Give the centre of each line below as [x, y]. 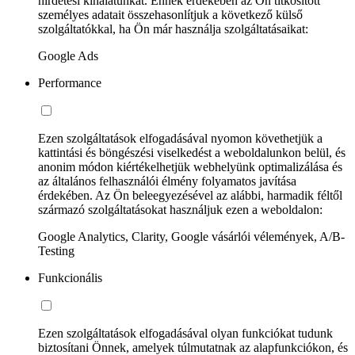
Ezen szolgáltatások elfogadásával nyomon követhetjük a [180, 138]
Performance [70, 82]
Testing [56, 250]
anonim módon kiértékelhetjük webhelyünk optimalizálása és [190, 166]
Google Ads [68, 55]
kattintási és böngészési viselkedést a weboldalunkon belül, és [192, 152]
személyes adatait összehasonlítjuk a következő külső [170, 14]
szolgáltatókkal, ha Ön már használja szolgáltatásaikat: [173, 29]
